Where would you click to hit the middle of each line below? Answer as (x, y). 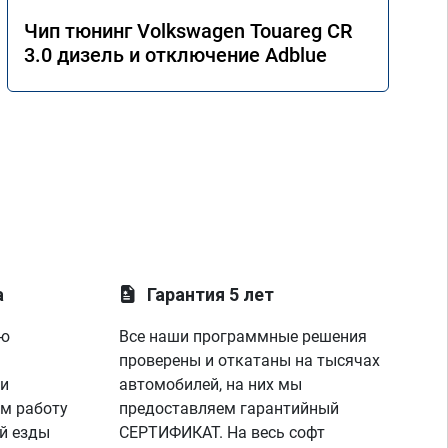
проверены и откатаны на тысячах (250, 360)
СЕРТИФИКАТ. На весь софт (222, 432)
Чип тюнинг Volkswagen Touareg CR (188, 31)
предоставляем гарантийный (229, 408)
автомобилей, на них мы (211, 384)
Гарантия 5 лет (211, 294)
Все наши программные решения (243, 336)
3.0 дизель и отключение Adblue (175, 55)
